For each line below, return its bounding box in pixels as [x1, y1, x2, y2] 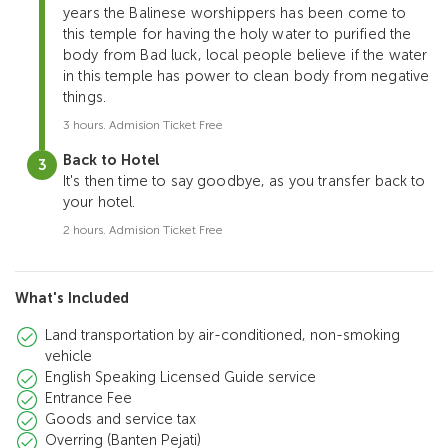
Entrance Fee [45, 389, 132, 408]
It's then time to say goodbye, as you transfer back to [63, 172, 426, 191]
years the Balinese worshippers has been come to [63, 4, 407, 23]
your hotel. [63, 193, 136, 212]
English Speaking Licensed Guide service [45, 368, 316, 387]
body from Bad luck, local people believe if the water [63, 46, 428, 65]
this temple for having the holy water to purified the [63, 25, 412, 44]
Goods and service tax [45, 410, 196, 429]
